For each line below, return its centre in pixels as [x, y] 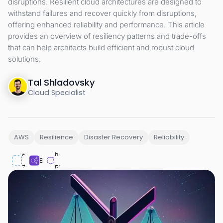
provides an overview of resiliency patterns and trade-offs [107, 36]
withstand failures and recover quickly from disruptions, [102, 13]
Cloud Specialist [57, 92]
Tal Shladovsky [61, 82]
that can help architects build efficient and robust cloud [101, 47]
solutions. [24, 59]
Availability [39, 153]
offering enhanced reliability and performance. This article [106, 24]
